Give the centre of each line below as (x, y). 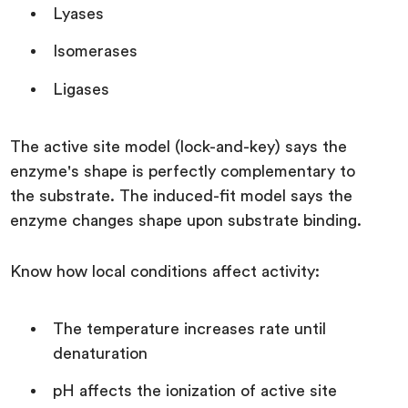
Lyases (79, 13)
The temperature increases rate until (190, 328)
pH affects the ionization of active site (195, 391)
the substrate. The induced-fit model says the (182, 195)
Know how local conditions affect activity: (168, 271)
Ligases (82, 89)
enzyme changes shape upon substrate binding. (189, 220)
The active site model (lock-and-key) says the (179, 146)
